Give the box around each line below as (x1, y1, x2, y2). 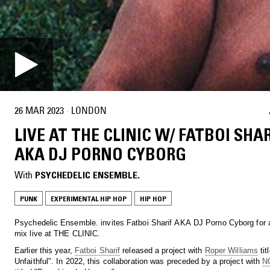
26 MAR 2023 (14, 104, 64, 117)
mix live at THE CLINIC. (14, 228, 101, 238)
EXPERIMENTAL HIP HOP (51, 193, 127, 203)
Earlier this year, (14, 245, 75, 255)
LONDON (71, 104, 107, 117)
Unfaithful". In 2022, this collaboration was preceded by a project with (14, 256, 263, 266)
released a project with (120, 245, 205, 255)
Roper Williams (204, 245, 259, 255)
